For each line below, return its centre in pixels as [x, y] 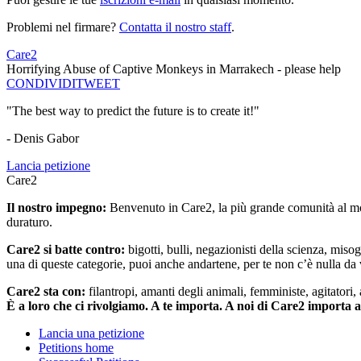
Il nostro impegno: [58, 208]
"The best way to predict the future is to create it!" [133, 111]
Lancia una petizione [91, 334]
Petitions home [76, 348]
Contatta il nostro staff [175, 27]
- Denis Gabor [43, 139]
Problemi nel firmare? [63, 27]
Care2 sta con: [48, 292]
